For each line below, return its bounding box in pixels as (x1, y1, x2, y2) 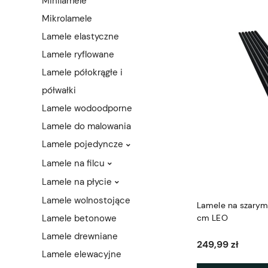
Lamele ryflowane (42, 48, 114, 61)
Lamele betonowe (42, 212, 117, 225)
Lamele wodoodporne (42, 102, 132, 115)
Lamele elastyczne (42, 31, 119, 43)
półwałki (42, 84, 76, 97)
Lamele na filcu (42, 157, 105, 169)
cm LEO (197, 212, 228, 224)
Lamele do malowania (42, 120, 131, 133)
